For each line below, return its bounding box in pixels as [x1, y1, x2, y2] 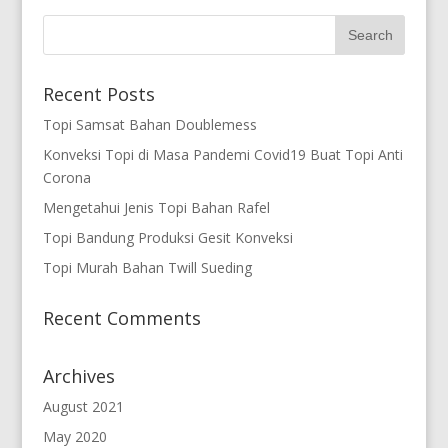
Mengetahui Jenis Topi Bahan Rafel [42, 198, 270, 217]
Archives [42, 364, 115, 388]
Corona [42, 168, 91, 187]
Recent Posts [42, 82, 155, 106]
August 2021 [42, 397, 124, 416]
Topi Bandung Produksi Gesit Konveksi [42, 228, 293, 247]
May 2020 [42, 427, 107, 446]
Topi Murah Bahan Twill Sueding [42, 258, 252, 277]
